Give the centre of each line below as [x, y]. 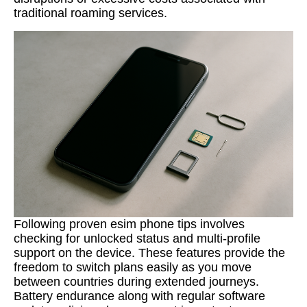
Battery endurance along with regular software [139, 296]
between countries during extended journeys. [136, 282]
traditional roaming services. [90, 13]
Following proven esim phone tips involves [129, 224]
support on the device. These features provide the [149, 253]
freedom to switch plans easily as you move [133, 267]
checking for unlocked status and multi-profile [137, 238]
